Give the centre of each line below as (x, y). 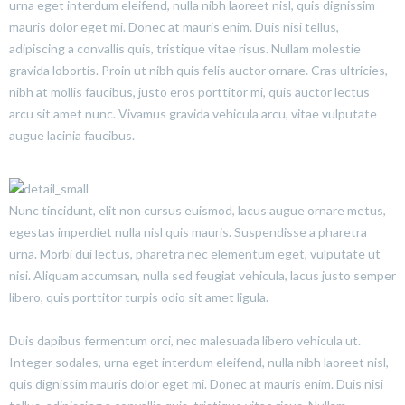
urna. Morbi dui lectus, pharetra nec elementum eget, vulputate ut (195, 253)
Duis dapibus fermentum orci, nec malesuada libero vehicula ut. (185, 340)
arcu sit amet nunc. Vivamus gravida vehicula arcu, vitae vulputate (193, 113)
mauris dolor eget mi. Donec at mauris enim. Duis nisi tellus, (174, 26)
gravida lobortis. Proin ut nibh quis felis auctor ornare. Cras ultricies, (198, 70)
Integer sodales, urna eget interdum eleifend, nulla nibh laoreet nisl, (199, 362)
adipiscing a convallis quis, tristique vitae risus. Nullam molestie (185, 48)
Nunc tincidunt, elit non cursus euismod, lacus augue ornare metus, (198, 210)
